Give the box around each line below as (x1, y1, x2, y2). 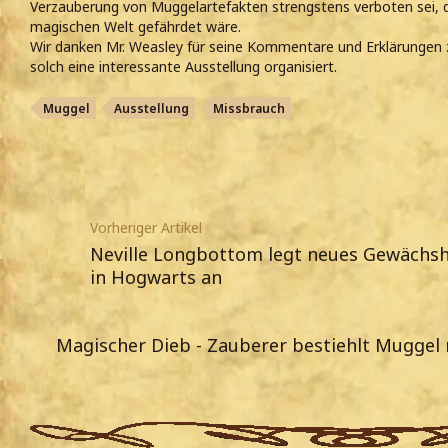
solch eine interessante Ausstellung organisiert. (30, 57, 337, 77)
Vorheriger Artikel (90, 218, 202, 238)
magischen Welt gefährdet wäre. (30, 17, 241, 37)
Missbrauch (213, 100, 285, 118)
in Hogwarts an (90, 265, 222, 290)
